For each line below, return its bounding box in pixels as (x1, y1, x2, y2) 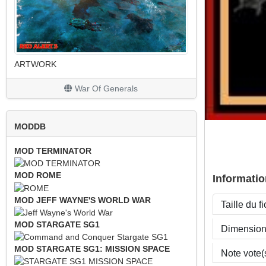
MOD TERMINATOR (14, 145, 91, 156)
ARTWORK (14, 59, 56, 69)
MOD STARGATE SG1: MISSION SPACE (14, 244, 170, 254)
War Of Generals (72, 83, 138, 93)
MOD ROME (14, 170, 61, 180)
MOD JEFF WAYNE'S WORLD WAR (14, 195, 151, 205)
